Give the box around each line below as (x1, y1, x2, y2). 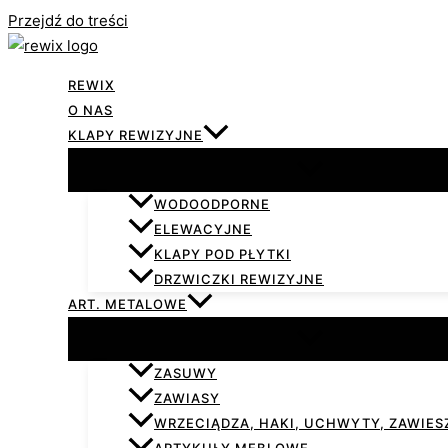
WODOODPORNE (154, 196, 270, 213)
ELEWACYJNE (154, 221, 252, 238)
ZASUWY (154, 365, 217, 382)
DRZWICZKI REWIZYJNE (154, 271, 324, 288)
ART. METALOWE (68, 296, 187, 313)
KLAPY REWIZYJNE (68, 127, 203, 143)
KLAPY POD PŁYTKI (154, 246, 291, 263)
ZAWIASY (154, 390, 220, 407)
